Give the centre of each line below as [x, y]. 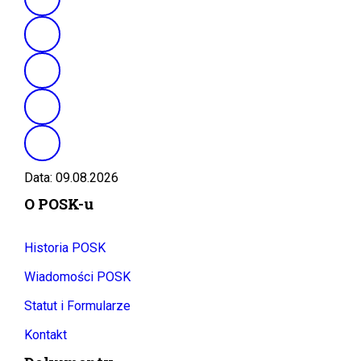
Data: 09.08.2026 [71, 177]
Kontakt [46, 334]
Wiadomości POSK [77, 276]
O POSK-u [59, 203]
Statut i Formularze [77, 305]
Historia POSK [65, 247]
